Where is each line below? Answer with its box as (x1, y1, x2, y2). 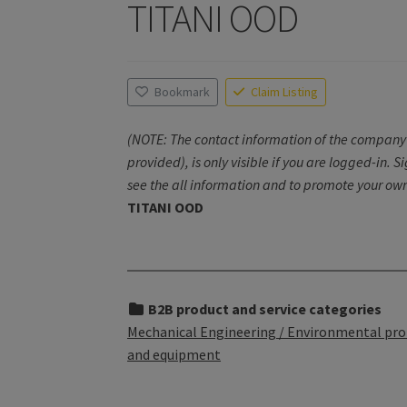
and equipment (127, 345, 222, 364)
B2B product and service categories (145, 300, 382, 319)
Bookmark (154, 84, 211, 101)
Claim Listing (251, 84, 319, 101)
